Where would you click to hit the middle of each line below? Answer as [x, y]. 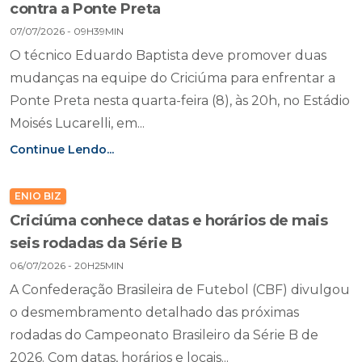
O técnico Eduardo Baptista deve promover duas [168, 55]
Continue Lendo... [62, 149]
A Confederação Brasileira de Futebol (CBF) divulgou [180, 290]
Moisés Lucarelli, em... [77, 123]
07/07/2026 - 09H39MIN [67, 31]
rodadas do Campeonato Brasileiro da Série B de [164, 335]
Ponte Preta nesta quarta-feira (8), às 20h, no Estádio [180, 101]
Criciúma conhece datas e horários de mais [169, 221]
